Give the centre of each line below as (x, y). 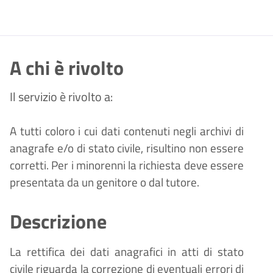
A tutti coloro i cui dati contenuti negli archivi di (127, 131)
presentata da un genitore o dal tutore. (105, 183)
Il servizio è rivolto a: (61, 97)
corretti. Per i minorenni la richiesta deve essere (127, 165)
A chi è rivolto (67, 68)
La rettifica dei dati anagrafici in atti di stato (127, 252)
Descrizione (58, 222)
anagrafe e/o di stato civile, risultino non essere (127, 148)
